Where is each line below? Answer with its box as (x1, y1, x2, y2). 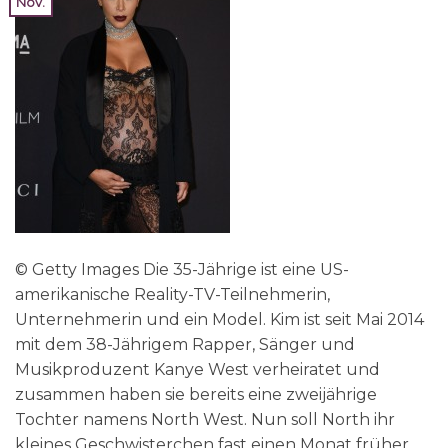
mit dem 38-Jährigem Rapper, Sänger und (15, 335, 355, 355)
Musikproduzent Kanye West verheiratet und (15, 360, 380, 380)
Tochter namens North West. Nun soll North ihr (15, 410, 395, 430)
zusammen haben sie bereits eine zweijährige (15, 385, 377, 405)
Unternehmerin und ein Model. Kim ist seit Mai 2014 (15, 310, 424, 330)
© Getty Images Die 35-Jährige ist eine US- (15, 260, 349, 280)
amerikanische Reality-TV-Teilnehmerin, (15, 285, 330, 305)
